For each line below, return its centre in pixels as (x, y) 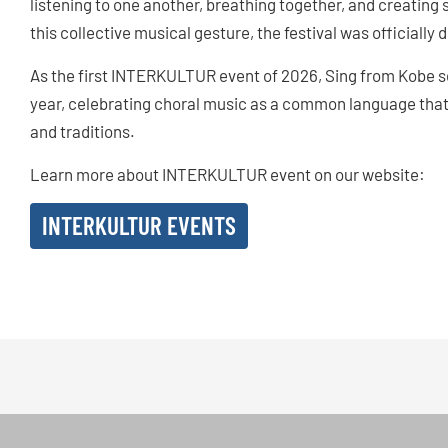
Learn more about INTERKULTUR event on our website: (229, 174)
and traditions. (82, 131)
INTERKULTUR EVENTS (139, 225)
